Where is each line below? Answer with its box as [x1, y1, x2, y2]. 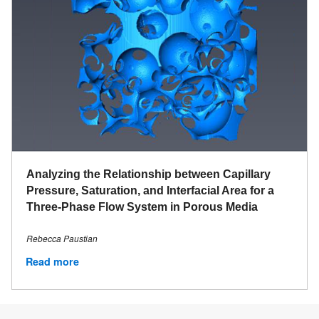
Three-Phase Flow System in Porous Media [26, 201, 258, 214]
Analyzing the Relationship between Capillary [26, 168, 271, 181]
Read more [26, 254, 79, 269]
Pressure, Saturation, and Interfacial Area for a [26, 184, 274, 197]
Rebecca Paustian [26, 232, 98, 245]
